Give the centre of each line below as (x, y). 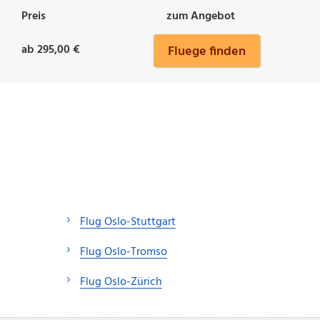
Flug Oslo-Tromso (124, 252)
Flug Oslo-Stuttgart (128, 222)
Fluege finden (207, 52)
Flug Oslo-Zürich (121, 282)
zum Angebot (200, 17)
